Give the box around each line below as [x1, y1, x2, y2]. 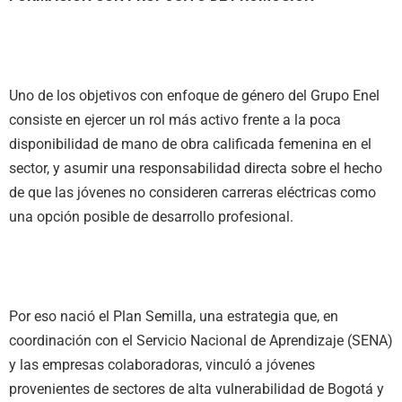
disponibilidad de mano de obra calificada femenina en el [9, 135, 371, 153]
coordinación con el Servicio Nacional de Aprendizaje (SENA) [9, 332, 393, 350]
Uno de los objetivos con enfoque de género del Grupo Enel [9, 86, 380, 104]
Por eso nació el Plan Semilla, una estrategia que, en [9, 308, 338, 326]
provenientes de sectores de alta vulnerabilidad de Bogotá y [9, 380, 384, 398]
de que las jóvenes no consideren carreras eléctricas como [9, 183, 376, 201]
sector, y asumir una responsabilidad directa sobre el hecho [9, 159, 382, 177]
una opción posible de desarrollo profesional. [9, 207, 301, 225]
